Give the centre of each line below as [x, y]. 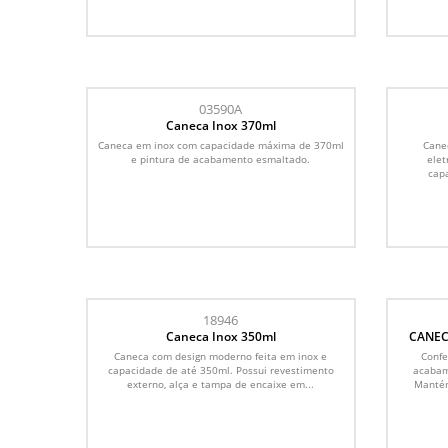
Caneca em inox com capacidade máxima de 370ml [220, 144]
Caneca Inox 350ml [220, 336]
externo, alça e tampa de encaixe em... [221, 383]
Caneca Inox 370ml [220, 125]
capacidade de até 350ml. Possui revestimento [220, 369]
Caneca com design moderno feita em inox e [221, 355]
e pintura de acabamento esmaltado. [221, 158]
